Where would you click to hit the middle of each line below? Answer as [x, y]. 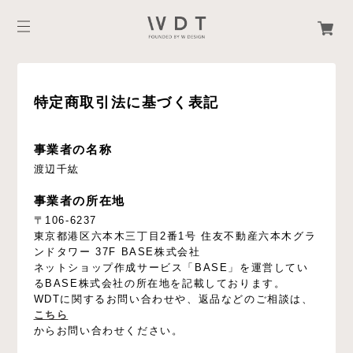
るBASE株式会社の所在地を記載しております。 [160, 284]
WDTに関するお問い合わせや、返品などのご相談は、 [173, 299]
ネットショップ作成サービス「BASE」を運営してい [171, 268]
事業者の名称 [73, 150]
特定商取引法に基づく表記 [126, 103]
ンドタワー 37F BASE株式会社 [117, 252]
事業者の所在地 [79, 201]
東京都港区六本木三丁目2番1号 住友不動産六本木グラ [175, 236]
